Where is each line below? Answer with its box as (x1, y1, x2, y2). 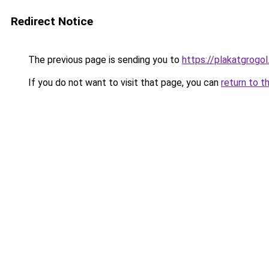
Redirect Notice (11, 14, 93, 28)
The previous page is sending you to (26, 54, 182, 65)
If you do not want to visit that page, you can (26, 77, 221, 88)
